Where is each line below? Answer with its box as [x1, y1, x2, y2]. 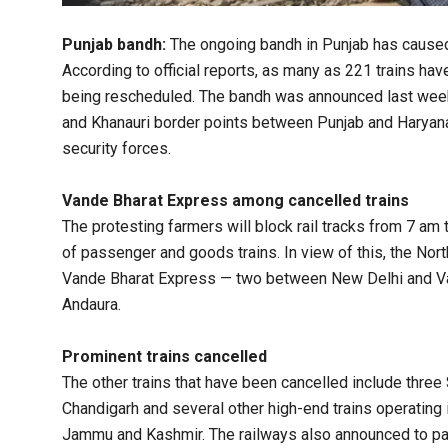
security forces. [62, 139, 171, 159]
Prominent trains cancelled [62, 347, 267, 367]
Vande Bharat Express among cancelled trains [62, 191, 409, 211]
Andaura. [62, 295, 121, 315]
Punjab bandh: [62, 35, 166, 55]
